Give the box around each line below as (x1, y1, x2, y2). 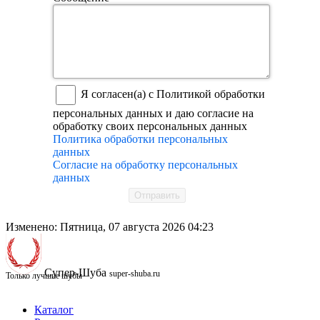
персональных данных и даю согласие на (53, 107, 254, 120)
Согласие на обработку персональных (53, 159, 238, 171)
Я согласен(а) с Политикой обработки (78, 88, 265, 101)
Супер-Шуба (44, 266, 106, 279)
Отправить (134, 190, 180, 201)
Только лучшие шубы (6, 271, 82, 281)
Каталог (34, 304, 74, 316)
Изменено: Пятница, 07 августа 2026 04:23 (6, 221, 214, 234)
